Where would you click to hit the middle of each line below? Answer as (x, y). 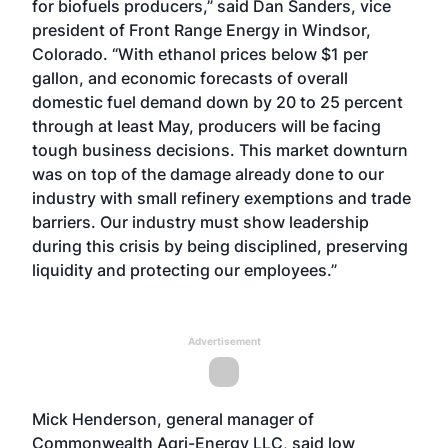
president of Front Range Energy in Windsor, (201, 30)
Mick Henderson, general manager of (173, 419)
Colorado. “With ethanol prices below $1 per (200, 54)
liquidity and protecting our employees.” (184, 270)
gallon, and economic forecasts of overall (190, 78)
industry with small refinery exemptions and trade (221, 198)
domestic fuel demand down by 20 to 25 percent (217, 102)
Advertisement (224, 341)
